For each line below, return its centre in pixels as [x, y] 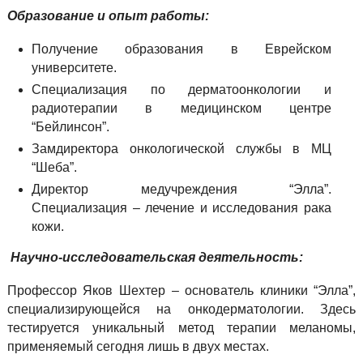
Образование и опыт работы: [108, 16]
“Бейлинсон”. [70, 127]
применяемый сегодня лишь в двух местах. [138, 346]
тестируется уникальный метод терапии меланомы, [181, 328]
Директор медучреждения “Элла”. [181, 189]
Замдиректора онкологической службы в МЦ [181, 149]
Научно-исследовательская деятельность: [156, 257]
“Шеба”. [54, 167]
